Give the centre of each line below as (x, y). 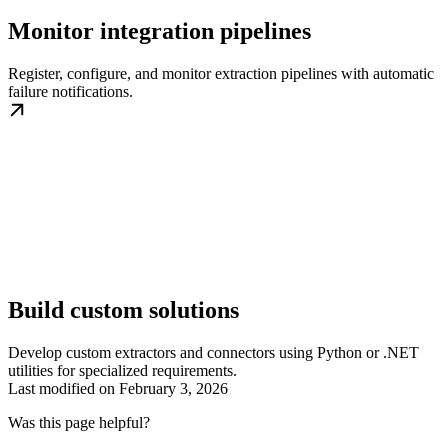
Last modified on (61, 388)
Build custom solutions (123, 310)
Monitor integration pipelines (159, 31)
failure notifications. (70, 92)
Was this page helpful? (79, 422)
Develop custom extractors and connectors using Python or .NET (213, 352)
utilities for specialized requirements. (122, 370)
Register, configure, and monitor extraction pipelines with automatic (221, 74)
